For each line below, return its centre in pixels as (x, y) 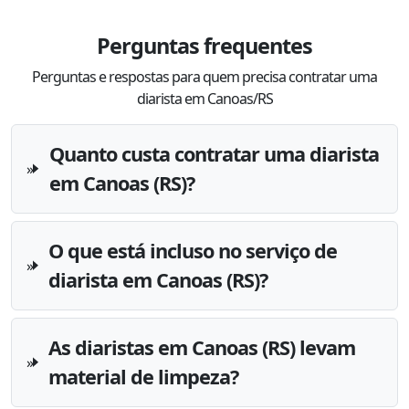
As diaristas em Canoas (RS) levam (202, 347)
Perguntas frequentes (204, 45)
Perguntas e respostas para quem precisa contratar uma (204, 76)
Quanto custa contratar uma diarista (214, 153)
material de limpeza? (144, 376)
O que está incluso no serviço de (193, 250)
